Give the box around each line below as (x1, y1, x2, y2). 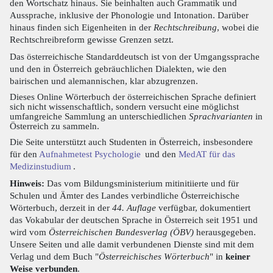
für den (10, 148, 39, 159)
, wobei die (217, 21, 259, 32)
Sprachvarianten (189, 110, 253, 121)
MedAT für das (179, 148, 235, 159)
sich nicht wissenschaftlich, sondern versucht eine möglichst (10, 101, 239, 112)
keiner (225, 250, 250, 261)
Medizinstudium (10, 160, 71, 171)
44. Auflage (112, 202, 156, 213)
